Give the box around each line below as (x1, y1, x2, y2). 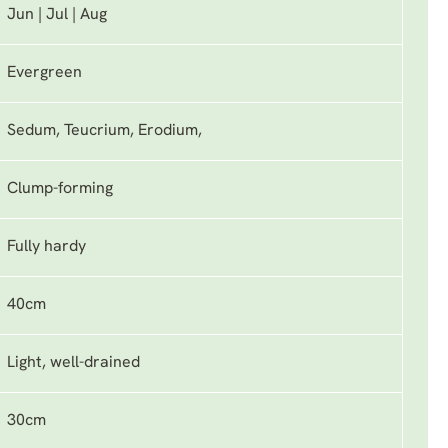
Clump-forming (7, 181, 113, 197)
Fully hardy (7, 239, 86, 255)
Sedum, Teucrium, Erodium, (7, 123, 202, 139)
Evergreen (7, 65, 82, 81)
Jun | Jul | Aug (7, 7, 107, 23)
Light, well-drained (7, 355, 140, 371)
